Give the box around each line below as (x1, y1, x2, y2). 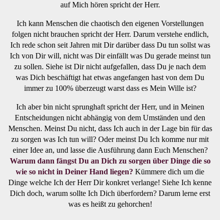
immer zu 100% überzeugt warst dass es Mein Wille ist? (24, 83, 196, 92)
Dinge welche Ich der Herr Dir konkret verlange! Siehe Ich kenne (8, 178, 212, 187)
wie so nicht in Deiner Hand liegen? (16, 167, 133, 176)
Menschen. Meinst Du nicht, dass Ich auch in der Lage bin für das (8, 124, 212, 133)
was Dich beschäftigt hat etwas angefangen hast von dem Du (16, 73, 204, 82)
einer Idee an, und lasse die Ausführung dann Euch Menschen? (12, 145, 208, 154)
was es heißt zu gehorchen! (68, 199, 152, 208)
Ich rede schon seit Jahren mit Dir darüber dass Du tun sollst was (10, 40, 210, 49)
